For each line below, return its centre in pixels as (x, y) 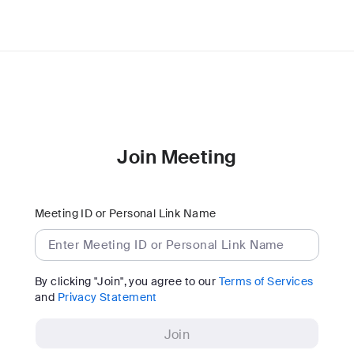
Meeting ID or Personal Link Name (126, 213)
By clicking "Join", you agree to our (127, 281)
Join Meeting (177, 157)
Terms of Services (266, 281)
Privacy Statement (107, 297)
